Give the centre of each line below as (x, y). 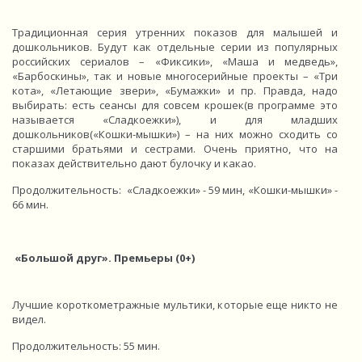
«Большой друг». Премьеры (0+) (103, 258)
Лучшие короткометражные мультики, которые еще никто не (175, 305)
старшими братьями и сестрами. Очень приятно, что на (175, 149)
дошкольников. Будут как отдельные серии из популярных (175, 47)
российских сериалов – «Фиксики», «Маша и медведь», (175, 61)
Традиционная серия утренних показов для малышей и (175, 32)
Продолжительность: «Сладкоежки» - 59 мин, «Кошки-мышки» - (175, 190)
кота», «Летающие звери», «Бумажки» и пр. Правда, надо (175, 90)
